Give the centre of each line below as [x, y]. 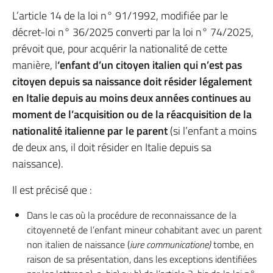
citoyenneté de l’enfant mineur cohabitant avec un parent [144, 230]
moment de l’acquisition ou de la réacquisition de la [132, 114]
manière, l [35, 65]
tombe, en [234, 244]
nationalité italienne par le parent [91, 131]
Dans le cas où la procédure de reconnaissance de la [132, 215]
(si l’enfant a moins [213, 131]
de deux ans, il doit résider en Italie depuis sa [112, 147]
